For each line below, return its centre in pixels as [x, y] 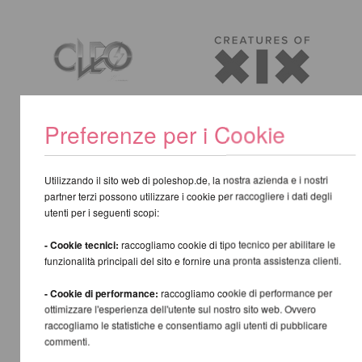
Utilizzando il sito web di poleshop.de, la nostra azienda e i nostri [186, 179]
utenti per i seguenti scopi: [101, 212]
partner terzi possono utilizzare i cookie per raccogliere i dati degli [188, 196]
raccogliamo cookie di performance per [245, 293]
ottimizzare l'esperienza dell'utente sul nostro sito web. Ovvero [180, 309]
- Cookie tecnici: [81, 244]
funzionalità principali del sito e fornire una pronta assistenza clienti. [192, 260]
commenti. [67, 341]
